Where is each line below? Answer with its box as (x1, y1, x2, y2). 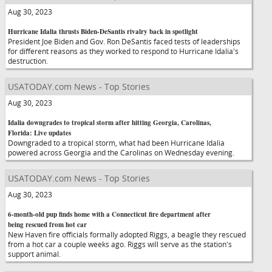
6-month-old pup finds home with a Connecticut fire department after (8, 209, 211, 219)
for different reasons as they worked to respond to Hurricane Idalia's (8, 46, 239, 56)
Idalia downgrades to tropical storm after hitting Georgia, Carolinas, (8, 118, 211, 127)
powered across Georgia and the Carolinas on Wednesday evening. (8, 148, 245, 157)
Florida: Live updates (8, 128, 71, 138)
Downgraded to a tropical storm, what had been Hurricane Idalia (8, 138, 225, 148)
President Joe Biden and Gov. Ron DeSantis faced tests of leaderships (8, 36, 240, 46)
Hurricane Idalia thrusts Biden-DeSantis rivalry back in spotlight (8, 27, 198, 36)
